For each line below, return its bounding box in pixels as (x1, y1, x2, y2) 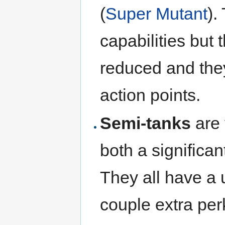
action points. (100, 85, 201, 105)
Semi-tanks (100, 113, 191, 133)
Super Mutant (105, 4, 208, 24)
